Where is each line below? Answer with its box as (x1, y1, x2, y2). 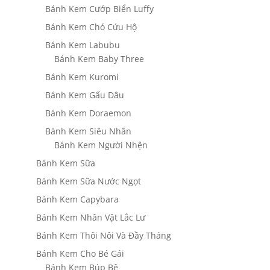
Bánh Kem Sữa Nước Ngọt (36, 175, 141, 187)
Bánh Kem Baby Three (54, 53, 144, 65)
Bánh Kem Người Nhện (54, 139, 148, 151)
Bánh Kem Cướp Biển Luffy (45, 3, 154, 15)
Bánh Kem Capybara (36, 193, 119, 206)
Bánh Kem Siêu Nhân (45, 125, 131, 137)
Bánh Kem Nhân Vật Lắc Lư (36, 212, 145, 224)
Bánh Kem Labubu (45, 39, 120, 51)
